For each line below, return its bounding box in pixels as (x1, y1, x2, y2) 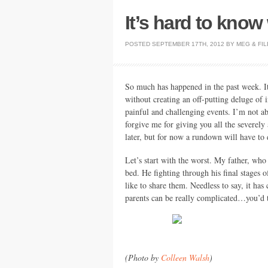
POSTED (125, 41, 152, 47)
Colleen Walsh (161, 252, 209, 263)
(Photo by (125, 252, 161, 263)
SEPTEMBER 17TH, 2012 (152, 41, 224, 47)
